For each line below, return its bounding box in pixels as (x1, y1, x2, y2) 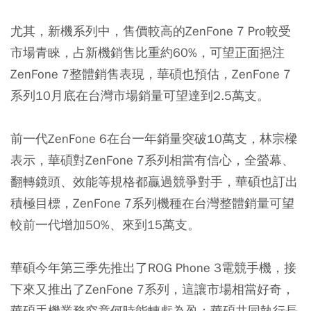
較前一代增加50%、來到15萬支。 (10, 217, 200, 233)
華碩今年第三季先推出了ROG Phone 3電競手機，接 (10, 260, 296, 276)
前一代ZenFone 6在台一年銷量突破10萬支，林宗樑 (10, 131, 297, 147)
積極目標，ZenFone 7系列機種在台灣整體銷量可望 (10, 195, 294, 212)
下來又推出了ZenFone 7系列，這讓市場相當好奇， (10, 281, 294, 298)
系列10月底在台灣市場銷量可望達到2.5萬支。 (10, 87, 269, 104)
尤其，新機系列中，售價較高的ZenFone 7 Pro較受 (10, 23, 291, 40)
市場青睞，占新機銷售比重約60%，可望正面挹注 (10, 44, 285, 61)
